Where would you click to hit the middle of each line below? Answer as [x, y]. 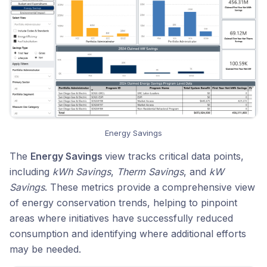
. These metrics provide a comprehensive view [150, 187]
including [31, 171]
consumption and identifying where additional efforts [128, 233]
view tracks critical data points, [174, 156]
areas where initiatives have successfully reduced [121, 218]
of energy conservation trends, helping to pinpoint [123, 202]
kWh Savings [82, 171]
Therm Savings [150, 171]
